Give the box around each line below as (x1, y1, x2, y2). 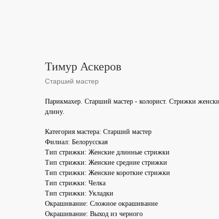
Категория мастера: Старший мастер (45, 128, 152, 135)
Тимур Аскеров (45, 60, 121, 73)
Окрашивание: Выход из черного (45, 210, 143, 218)
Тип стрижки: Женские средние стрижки (45, 159, 167, 166)
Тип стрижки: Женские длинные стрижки (45, 149, 170, 156)
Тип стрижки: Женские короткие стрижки (45, 169, 170, 176)
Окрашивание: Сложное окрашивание (45, 200, 158, 207)
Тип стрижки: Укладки (45, 190, 113, 197)
